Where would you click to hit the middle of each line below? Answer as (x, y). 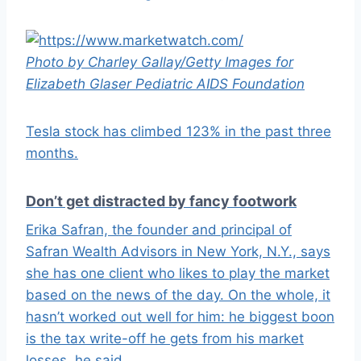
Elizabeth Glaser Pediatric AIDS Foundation (165, 84)
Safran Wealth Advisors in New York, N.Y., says (178, 252)
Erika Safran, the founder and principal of (159, 230)
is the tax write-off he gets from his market (165, 339)
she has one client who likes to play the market (178, 274)
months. (52, 154)
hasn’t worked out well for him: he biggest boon (180, 317)
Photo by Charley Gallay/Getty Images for (160, 62)
